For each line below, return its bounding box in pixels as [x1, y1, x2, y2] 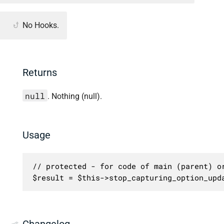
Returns [22, 66, 57, 78]
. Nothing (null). [47, 91, 102, 101]
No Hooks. [22, 20, 59, 30]
